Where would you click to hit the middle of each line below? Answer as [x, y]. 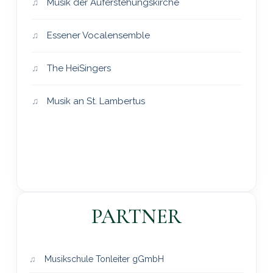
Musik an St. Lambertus [94, 101]
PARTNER [136, 216]
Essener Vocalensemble [97, 35]
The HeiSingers [77, 68]
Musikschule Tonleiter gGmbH [103, 259]
